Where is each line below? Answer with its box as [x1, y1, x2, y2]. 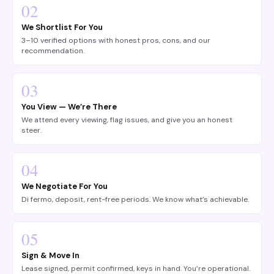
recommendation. [21, 46, 84, 56]
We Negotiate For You [21, 181, 108, 191]
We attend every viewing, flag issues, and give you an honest [21, 115, 232, 125]
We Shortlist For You [21, 22, 103, 32]
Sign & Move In [21, 250, 80, 261]
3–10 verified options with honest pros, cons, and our [21, 35, 210, 45]
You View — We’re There [21, 102, 117, 112]
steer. [21, 125, 42, 135]
